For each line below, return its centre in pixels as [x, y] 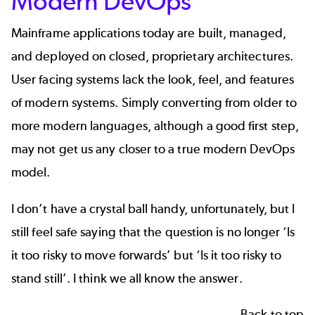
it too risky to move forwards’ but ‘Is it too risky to [147, 255]
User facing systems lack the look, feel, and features [153, 80]
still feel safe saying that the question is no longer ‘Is [153, 232]
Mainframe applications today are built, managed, [149, 33]
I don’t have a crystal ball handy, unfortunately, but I [153, 208]
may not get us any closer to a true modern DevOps [153, 149]
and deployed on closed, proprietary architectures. [152, 57]
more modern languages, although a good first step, [155, 126]
